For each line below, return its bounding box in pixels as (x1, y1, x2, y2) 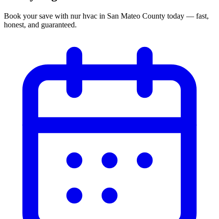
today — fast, (165, 11, 209, 20)
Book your (4, 11, 39, 20)
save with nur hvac (39, 11, 97, 20)
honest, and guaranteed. (4, 20, 77, 29)
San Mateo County (107, 11, 165, 20)
